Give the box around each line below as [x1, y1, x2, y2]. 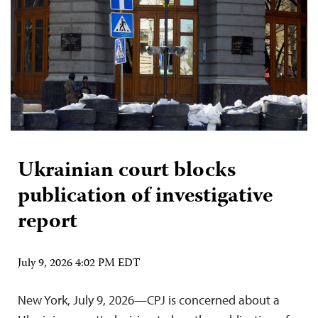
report [18, 204, 82, 240]
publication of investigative [18, 179, 273, 214]
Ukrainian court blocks [18, 153, 236, 189]
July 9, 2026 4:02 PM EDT [18, 254, 141, 273]
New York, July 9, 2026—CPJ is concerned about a [18, 291, 280, 308]
